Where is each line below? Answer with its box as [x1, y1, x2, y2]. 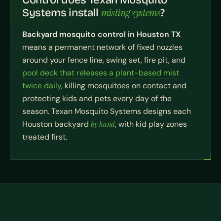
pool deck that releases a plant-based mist [22, 68, 179, 78]
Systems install [22, 6, 101, 19]
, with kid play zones [115, 119, 187, 129]
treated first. [22, 132, 67, 142]
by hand [91, 119, 115, 129]
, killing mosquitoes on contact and [61, 80, 186, 91]
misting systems [101, 5, 160, 20]
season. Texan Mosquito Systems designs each [22, 106, 191, 116]
